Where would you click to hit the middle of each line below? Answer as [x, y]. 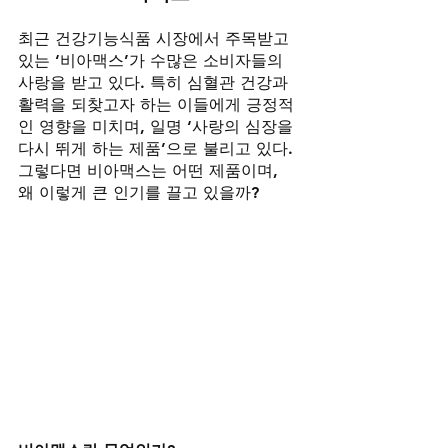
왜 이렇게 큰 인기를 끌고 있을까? [138, 192]
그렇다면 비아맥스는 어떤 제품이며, [150, 170]
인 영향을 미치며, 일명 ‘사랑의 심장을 [158, 126]
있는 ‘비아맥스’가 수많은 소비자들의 [153, 60]
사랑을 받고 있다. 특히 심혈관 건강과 [155, 82]
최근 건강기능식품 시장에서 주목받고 [156, 38]
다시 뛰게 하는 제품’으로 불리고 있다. [158, 148]
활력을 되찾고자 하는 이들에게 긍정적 [156, 104]
